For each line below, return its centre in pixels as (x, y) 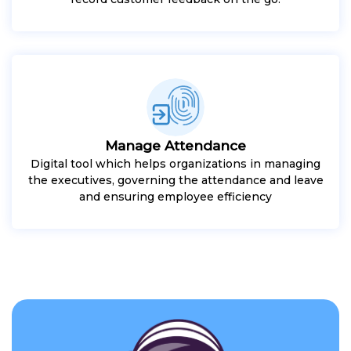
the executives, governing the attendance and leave (175, 180)
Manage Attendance (175, 145)
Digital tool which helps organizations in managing (175, 163)
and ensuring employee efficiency (175, 196)
